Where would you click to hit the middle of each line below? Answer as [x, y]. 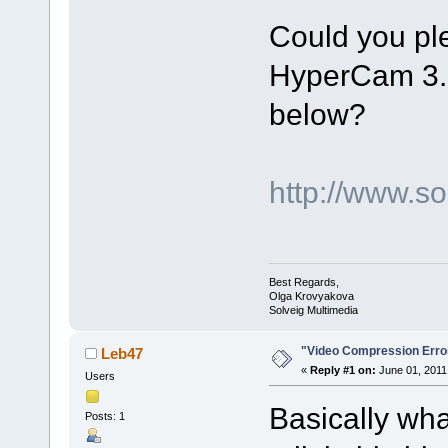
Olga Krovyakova [311, 295]
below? [317, 114]
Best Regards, [303, 281]
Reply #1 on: [342, 369]
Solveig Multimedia [313, 309]
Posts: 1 [104, 416]
